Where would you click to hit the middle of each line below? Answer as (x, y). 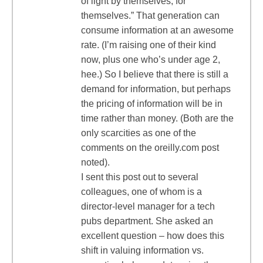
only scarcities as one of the (139, 133)
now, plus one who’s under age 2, (151, 60)
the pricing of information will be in (152, 104)
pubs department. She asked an (147, 221)
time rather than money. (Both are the (157, 118)
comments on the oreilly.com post (150, 148)
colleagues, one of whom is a (141, 192)
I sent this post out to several (140, 177)
